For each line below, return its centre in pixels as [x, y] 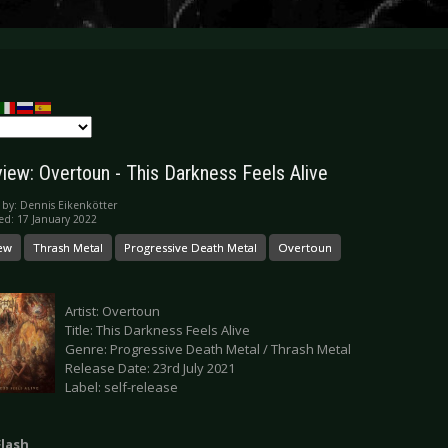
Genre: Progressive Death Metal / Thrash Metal [208, 349]
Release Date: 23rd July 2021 [150, 368]
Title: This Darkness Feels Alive [157, 330]
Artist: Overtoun [112, 311]
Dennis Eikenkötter [68, 205]
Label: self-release [121, 387]
